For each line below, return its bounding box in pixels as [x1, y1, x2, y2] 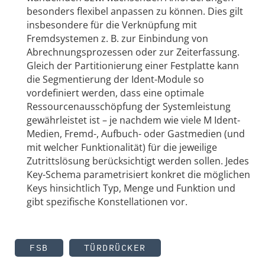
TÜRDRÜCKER [83, 242, 146, 254]
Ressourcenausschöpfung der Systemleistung [27, 100, 231, 114]
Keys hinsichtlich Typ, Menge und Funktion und [27, 182, 235, 195]
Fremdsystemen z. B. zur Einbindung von [27, 32, 208, 46]
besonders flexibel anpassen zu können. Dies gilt [27, 5, 243, 18]
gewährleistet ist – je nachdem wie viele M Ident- [27, 114, 240, 127]
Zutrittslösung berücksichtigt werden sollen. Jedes [27, 154, 249, 168]
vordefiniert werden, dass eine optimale [27, 86, 204, 100]
